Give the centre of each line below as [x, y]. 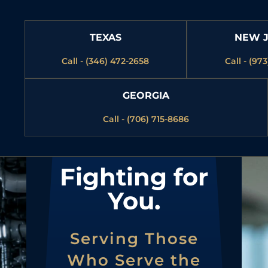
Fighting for [134, 176]
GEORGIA [146, 95]
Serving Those [134, 238]
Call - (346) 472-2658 [106, 61]
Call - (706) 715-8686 [146, 119]
